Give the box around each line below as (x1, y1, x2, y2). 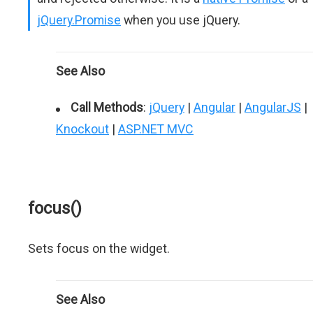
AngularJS (245, 100, 301, 115)
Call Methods (71, 100, 143, 115)
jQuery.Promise (37, 13, 121, 27)
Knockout (56, 122, 109, 136)
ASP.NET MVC (118, 122, 194, 136)
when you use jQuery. (121, 13, 240, 27)
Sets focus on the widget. (28, 241, 170, 256)
